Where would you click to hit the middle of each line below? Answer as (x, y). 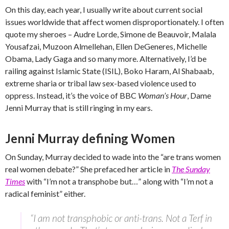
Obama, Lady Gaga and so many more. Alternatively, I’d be (106, 59)
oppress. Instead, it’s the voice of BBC (72, 96)
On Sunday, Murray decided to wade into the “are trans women (113, 157)
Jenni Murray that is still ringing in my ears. (79, 108)
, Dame (199, 96)
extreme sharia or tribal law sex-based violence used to (101, 83)
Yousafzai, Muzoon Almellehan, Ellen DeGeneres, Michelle (106, 47)
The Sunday (191, 169)
